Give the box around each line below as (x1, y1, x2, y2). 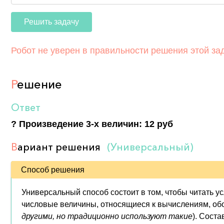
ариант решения (17, 141, 103, 153)
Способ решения (21, 165, 84, 174)
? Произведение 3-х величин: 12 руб (11, 119, 173, 129)
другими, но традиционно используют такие (21, 212, 192, 220)
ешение (17, 77, 62, 91)
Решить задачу (24, 17, 79, 26)
